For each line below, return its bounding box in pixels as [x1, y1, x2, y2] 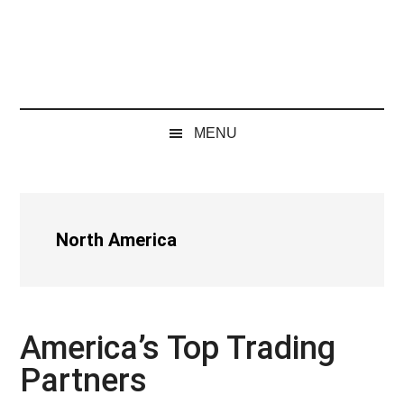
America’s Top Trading [20, 329, 336, 367]
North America [56, 229, 178, 251]
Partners [20, 362, 148, 399]
